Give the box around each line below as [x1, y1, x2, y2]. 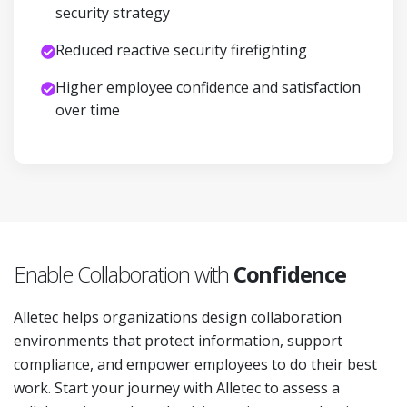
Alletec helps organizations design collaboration [14, 307, 342, 327]
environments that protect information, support [14, 331, 342, 351]
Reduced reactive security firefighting [55, 40, 307, 60]
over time [55, 100, 120, 120]
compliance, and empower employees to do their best [14, 354, 377, 374]
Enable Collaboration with [14, 259, 233, 289]
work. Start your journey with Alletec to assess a [14, 378, 340, 398]
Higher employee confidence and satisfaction [55, 77, 361, 97]
